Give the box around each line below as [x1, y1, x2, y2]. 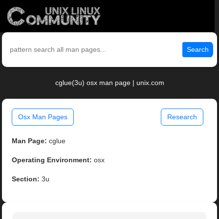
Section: [12, 175, 40, 183]
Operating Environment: [12, 156, 92, 164]
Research [167, 113, 197, 121]
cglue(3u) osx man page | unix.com [55, 79, 164, 87]
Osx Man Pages [18, 113, 68, 121]
